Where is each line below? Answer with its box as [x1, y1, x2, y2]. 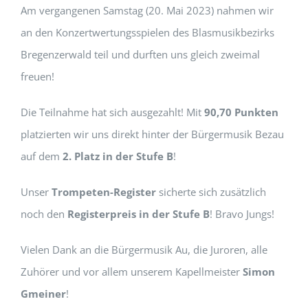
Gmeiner [21, 287, 66, 300]
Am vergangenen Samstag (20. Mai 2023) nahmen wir [21, 3, 274, 17]
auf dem [21, 149, 63, 163]
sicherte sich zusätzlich [156, 185, 266, 199]
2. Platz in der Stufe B [63, 149, 173, 163]
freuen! [21, 69, 54, 83]
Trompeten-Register [52, 185, 156, 199]
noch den [21, 207, 67, 221]
